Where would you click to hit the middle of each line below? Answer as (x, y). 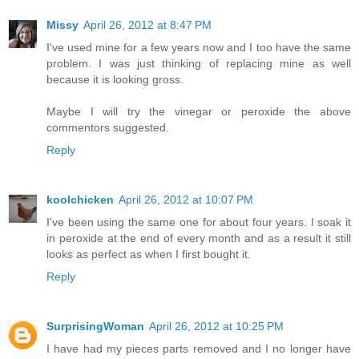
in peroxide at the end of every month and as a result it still (199, 238)
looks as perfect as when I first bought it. (149, 254)
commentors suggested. (108, 128)
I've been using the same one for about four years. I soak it (199, 222)
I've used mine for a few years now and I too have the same (199, 48)
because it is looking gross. (115, 80)
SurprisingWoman (95, 327)
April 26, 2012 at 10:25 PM (216, 327)
